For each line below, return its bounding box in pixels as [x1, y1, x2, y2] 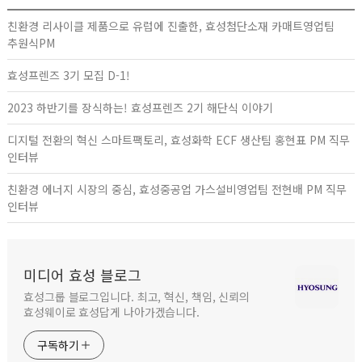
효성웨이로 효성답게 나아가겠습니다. [23, 304, 200, 320]
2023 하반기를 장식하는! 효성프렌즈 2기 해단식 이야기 [7, 99, 273, 116]
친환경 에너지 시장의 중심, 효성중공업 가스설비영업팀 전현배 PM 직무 [7, 181, 347, 197]
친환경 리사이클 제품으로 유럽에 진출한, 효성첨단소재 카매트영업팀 [7, 18, 335, 34]
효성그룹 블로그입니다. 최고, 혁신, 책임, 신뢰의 [23, 288, 250, 305]
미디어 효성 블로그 [23, 264, 141, 285]
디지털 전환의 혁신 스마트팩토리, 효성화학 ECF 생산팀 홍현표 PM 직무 [7, 132, 350, 148]
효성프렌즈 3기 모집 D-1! [7, 67, 130, 83]
